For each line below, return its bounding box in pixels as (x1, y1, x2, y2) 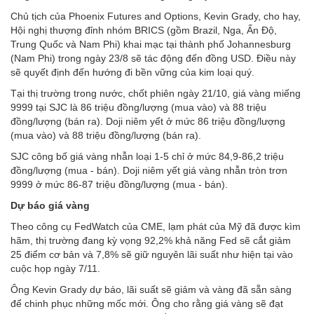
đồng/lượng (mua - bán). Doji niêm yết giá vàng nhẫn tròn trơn (11, 164, 287, 176)
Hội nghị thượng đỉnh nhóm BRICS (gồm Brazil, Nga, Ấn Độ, (11, 24, 277, 36)
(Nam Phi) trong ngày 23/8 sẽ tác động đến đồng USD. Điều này (11, 52, 296, 64)
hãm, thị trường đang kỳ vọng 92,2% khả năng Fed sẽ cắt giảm (11, 234, 291, 246)
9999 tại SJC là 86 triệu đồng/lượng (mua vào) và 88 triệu (11, 101, 266, 113)
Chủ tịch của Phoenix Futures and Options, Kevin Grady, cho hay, (11, 10, 301, 22)
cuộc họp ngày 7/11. (11, 262, 100, 274)
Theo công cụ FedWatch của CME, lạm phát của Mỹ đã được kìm (11, 220, 301, 232)
